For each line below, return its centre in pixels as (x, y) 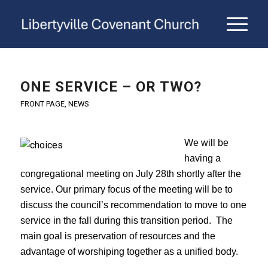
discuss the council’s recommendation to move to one (133, 205)
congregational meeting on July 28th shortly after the (130, 173)
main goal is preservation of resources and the (118, 236)
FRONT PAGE (42, 104)
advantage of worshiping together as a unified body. (129, 251)
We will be (206, 142)
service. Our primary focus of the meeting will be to (126, 189)
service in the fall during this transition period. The (126, 220)
